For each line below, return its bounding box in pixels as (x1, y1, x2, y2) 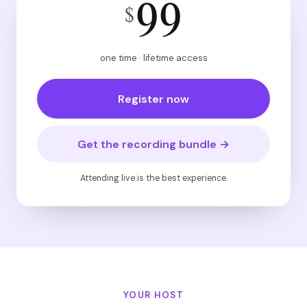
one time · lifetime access (99, 52, 208, 64)
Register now (118, 91, 189, 106)
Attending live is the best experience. (79, 173, 228, 184)
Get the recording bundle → (77, 136, 230, 151)
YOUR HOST (123, 289, 184, 301)
